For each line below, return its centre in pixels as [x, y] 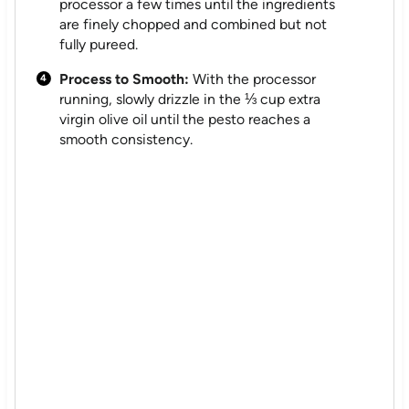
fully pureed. [99, 44]
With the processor [253, 79]
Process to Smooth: [125, 79]
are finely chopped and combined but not [194, 24]
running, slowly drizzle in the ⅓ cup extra [190, 99]
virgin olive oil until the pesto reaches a [185, 119]
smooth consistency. [126, 139]
